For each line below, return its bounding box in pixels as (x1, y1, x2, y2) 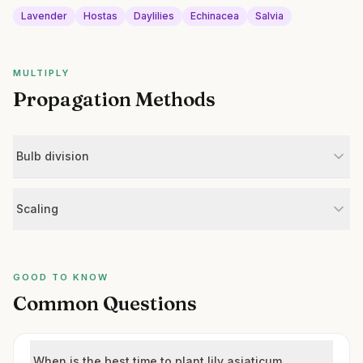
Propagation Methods (13, 88, 216, 111)
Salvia (255, 10, 284, 22)
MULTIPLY (13, 67, 70, 79)
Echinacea (190, 10, 239, 22)
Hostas (83, 10, 117, 22)
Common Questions (13, 292, 197, 315)
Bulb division (16, 149, 89, 163)
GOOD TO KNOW (13, 271, 109, 283)
